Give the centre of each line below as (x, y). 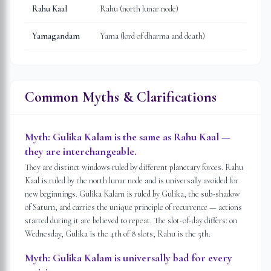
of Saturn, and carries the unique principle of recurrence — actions (133, 207)
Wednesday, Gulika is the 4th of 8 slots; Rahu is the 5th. (118, 234)
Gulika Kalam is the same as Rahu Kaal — (142, 137)
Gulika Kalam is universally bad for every (142, 258)
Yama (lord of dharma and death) (152, 36)
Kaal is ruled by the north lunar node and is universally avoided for (132, 181)
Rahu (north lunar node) (139, 9)
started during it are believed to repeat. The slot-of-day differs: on (131, 220)
